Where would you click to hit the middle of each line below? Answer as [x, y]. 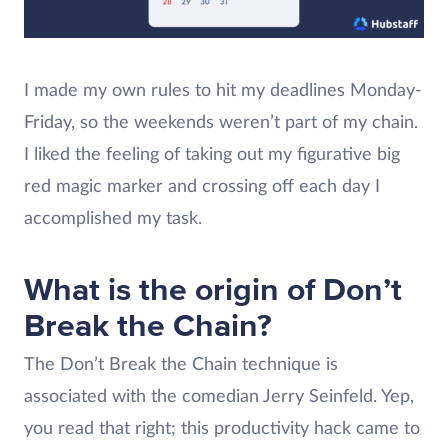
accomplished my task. [113, 219]
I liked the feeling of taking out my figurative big [212, 155]
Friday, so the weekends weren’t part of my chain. [221, 123]
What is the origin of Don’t [213, 290]
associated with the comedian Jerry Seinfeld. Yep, [219, 397]
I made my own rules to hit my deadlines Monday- [223, 91]
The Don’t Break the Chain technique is [181, 365]
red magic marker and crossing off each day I [202, 187]
